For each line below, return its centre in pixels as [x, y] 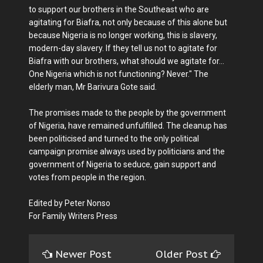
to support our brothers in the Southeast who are [119, 9]
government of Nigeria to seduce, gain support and [122, 164]
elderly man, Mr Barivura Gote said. [93, 87]
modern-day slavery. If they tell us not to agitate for [123, 48]
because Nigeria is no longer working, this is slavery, [123, 35]
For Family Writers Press [73, 216]
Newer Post [83, 254]
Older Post [183, 254]
